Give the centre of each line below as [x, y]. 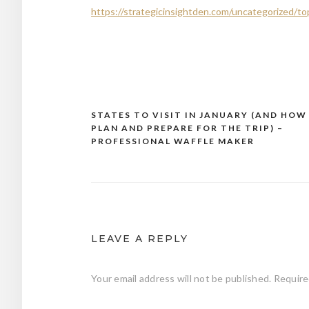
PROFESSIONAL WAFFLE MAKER [173, 141]
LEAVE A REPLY [140, 238]
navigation [131, 142]
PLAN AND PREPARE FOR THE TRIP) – [187, 128]
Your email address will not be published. [181, 278]
